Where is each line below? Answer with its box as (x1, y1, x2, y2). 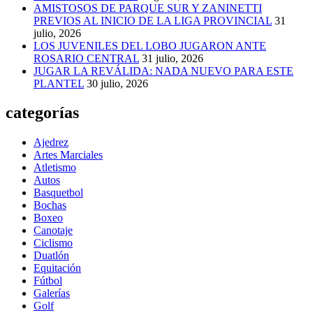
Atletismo (34, 161, 76, 174)
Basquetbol (34, 187, 83, 199)
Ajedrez (34, 136, 68, 149)
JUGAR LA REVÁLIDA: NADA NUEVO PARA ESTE (34, 64, 293, 77)
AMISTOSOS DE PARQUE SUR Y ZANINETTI (34, 1, 262, 14)
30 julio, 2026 (87, 77, 148, 89)
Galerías (34, 287, 70, 300)
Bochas (34, 199, 66, 212)
